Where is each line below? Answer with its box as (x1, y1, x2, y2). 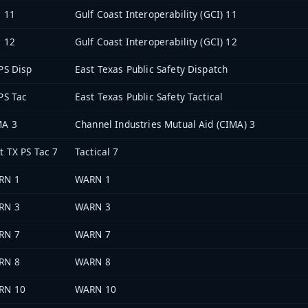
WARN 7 (75, 228, 111, 241)
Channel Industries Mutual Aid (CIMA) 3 (75, 118, 256, 131)
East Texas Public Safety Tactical (75, 90, 223, 104)
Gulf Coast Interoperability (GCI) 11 (75, 8, 237, 21)
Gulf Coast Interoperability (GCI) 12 (75, 35, 237, 49)
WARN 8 (75, 255, 111, 269)
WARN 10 (75, 283, 117, 296)
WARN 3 (75, 200, 111, 214)
